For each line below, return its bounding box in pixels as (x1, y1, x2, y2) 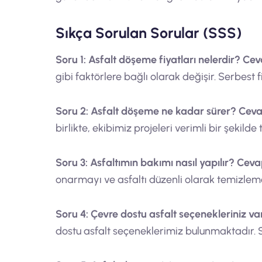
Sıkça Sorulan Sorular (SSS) (55, 24, 242, 42)
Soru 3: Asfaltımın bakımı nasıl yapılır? (55, 156, 235, 169)
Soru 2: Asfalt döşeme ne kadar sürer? (55, 105, 236, 118)
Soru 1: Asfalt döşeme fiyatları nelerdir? (55, 53, 240, 66)
